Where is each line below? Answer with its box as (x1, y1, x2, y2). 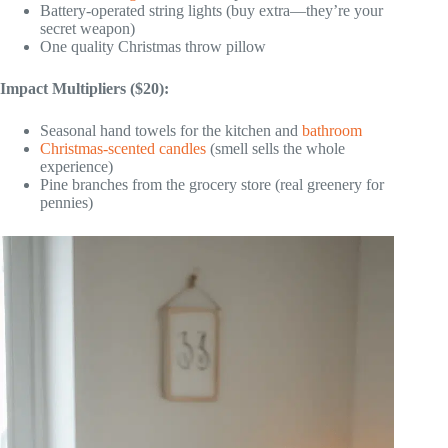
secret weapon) (40, 20, 135, 38)
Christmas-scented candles (40, 140, 206, 158)
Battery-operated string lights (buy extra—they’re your (40, 2, 383, 20)
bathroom (302, 122, 362, 140)
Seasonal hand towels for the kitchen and (40, 122, 302, 140)
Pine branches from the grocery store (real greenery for (40, 176, 384, 194)
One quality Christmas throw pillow (40, 38, 266, 56)
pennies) (40, 194, 93, 212)
